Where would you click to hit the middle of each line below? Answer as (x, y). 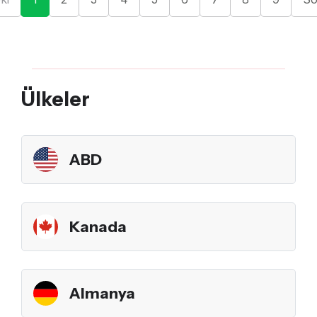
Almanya (102, 293)
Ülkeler (56, 99)
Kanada (98, 226)
